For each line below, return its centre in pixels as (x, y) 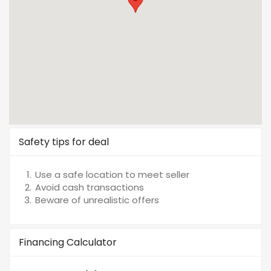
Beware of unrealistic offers (97, 200)
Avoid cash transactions (90, 187)
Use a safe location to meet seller (112, 174)
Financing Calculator (68, 242)
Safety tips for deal (64, 142)
